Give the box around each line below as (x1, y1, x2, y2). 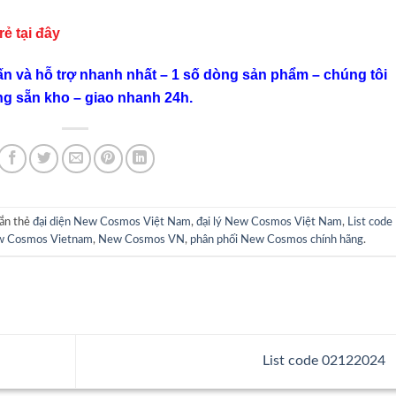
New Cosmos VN (97, 233, 185, 245)
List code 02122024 (262, 353, 389, 368)
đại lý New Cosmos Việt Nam (196, 216, 343, 227)
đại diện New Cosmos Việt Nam (33, 216, 192, 227)
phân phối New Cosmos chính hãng (189, 233, 363, 245)
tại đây (16, 25, 60, 41)
